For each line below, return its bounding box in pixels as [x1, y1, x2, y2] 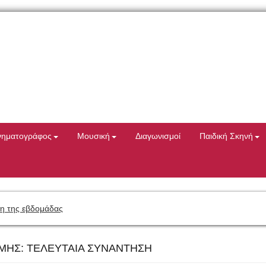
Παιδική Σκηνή [199, 132, 253, 141]
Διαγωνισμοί [135, 132, 180, 141]
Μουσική [77, 132, 110, 141]
